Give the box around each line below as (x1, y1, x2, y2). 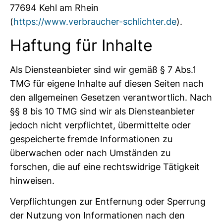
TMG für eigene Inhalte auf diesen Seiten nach (10, 78, 204, 89)
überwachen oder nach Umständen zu (10, 147, 170, 158)
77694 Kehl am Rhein (10, 2, 99, 13)
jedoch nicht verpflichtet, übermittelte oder (10, 119, 191, 130)
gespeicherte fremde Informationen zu (10, 133, 172, 144)
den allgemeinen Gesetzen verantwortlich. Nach (10, 92, 212, 103)
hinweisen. (10, 175, 55, 186)
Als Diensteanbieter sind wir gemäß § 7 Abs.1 (10, 64, 196, 75)
